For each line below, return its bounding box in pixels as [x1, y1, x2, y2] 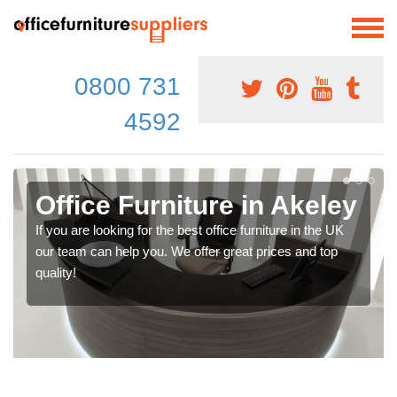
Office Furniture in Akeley [35, 190, 357, 220]
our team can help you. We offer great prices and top [35, 243, 338, 259]
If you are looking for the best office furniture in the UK [35, 222, 344, 237]
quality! [35, 264, 76, 280]
